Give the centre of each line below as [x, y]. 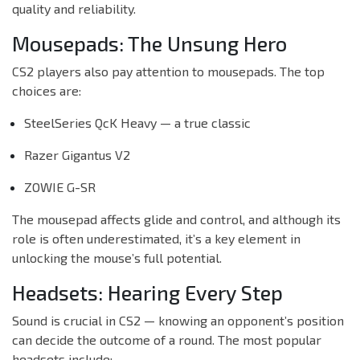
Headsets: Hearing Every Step [147, 293]
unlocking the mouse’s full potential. [117, 258]
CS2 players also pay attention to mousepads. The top [168, 72]
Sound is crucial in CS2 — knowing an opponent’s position [178, 321]
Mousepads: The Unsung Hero [149, 44]
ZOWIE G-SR [60, 187]
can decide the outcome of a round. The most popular [167, 340]
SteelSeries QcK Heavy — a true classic [137, 123]
